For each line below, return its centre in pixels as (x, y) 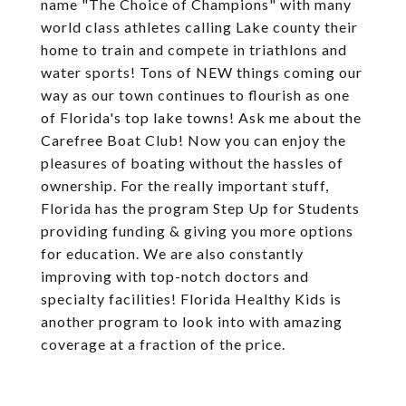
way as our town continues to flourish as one (195, 95)
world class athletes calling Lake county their (199, 27)
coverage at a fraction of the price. (163, 344)
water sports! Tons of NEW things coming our (202, 72)
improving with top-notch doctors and (175, 276)
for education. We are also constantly (172, 253)
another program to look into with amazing (192, 321)
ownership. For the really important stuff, (185, 185)
